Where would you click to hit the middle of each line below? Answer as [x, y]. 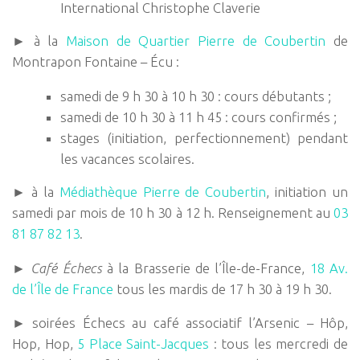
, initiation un [307, 191]
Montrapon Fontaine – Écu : [96, 62]
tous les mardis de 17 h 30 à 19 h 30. [223, 288]
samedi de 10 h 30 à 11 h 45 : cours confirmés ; [198, 117]
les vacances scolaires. [127, 158]
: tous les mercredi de [279, 344]
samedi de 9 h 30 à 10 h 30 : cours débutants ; [196, 96]
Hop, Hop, [45, 344]
